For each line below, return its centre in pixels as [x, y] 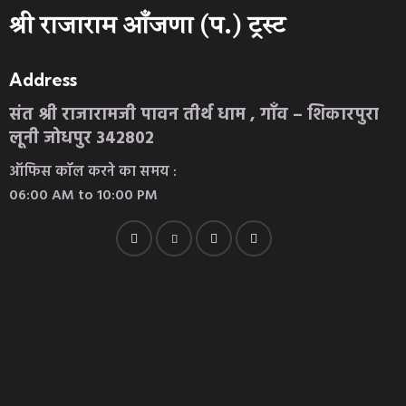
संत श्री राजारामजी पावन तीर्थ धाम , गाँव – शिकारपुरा [194, 116]
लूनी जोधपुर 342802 [82, 139]
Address [43, 79]
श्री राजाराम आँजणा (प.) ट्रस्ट [147, 28]
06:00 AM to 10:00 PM [83, 195]
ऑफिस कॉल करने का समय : [93, 172]
